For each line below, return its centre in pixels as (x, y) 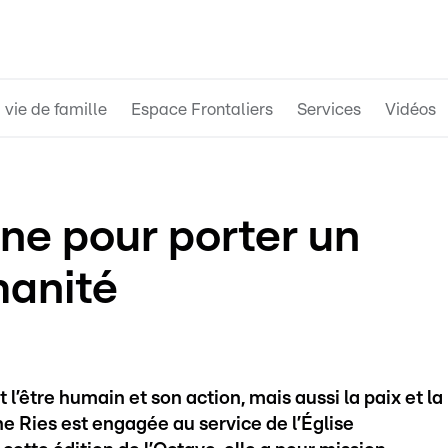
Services (329, 109)
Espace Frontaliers (202, 109)
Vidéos (410, 109)
